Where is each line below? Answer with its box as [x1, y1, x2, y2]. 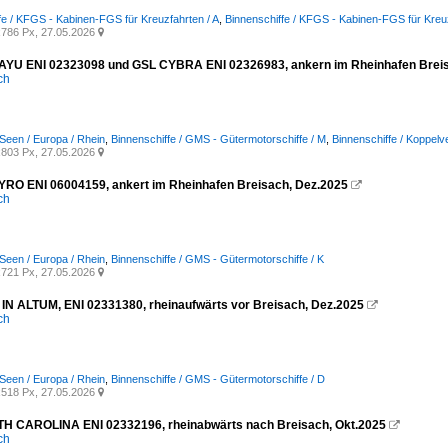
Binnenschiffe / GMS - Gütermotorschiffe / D [111, 372, 325, 385]
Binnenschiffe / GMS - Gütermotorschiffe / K [111, 252, 324, 265]
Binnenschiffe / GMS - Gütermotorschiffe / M [111, 132, 326, 145]
